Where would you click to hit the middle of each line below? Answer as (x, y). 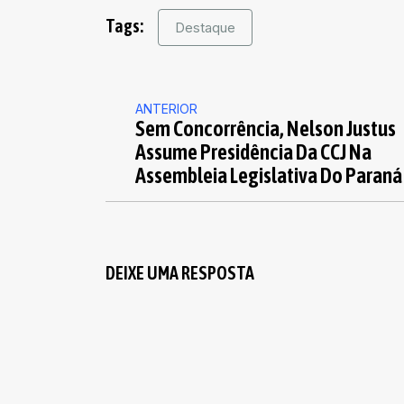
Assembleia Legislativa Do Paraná (269, 175)
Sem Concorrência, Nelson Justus (266, 129)
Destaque (205, 28)
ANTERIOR (166, 109)
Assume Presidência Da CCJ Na (253, 152)
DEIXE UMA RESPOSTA (180, 273)
